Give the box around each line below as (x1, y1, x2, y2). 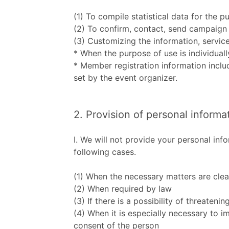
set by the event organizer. (74, 73, 177, 83)
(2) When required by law (74, 184, 172, 194)
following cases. (74, 147, 136, 157)
